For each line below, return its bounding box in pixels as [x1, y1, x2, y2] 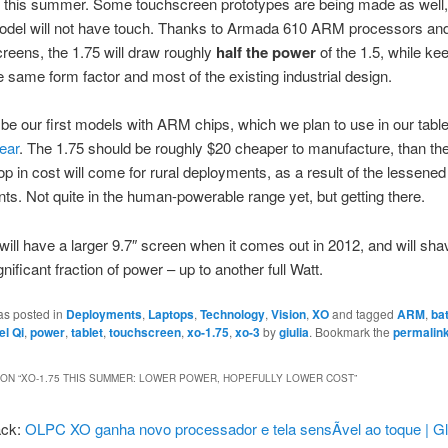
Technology [199, 305, 265, 324]
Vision [270, 305, 306, 324]
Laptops [147, 305, 194, 324]
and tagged [328, 305, 397, 323]
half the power [215, 40, 316, 63]
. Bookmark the [308, 323, 393, 341]
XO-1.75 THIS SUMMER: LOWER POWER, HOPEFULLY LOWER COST [20, 371, 354, 386]
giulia [278, 323, 309, 342]
